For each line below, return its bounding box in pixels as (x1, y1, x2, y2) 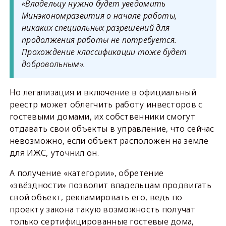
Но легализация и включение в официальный (9, 87, 196, 98)
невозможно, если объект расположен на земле (9, 135, 208, 146)
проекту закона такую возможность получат (9, 204, 195, 215)
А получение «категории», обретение (9, 167, 164, 179)
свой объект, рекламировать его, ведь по (9, 192, 183, 203)
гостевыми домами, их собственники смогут (9, 111, 195, 122)
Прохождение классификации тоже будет (21, 46, 187, 58)
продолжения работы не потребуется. (21, 34, 177, 45)
